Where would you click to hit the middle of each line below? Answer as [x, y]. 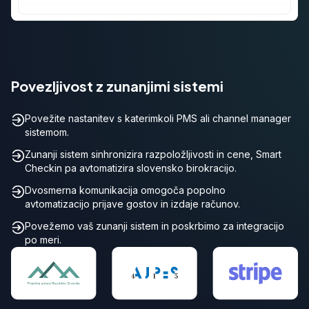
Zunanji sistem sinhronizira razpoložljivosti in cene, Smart [153, 154]
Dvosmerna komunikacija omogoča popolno [125, 190]
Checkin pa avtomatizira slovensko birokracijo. [131, 168]
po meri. [43, 240]
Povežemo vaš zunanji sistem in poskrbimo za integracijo [154, 226]
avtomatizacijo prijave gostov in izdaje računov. [132, 204]
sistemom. [47, 132]
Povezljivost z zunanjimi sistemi [117, 86]
